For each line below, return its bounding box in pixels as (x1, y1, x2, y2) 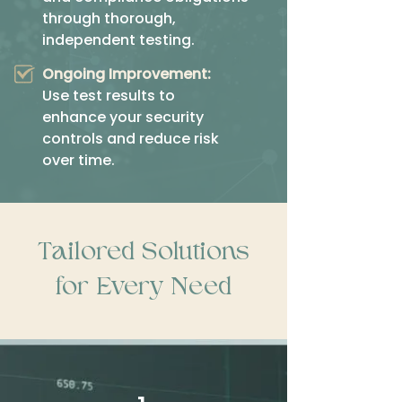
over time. (42, 150, 115, 170)
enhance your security (42, 107, 204, 127)
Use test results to (42, 85, 175, 106)
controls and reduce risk (42, 128, 219, 149)
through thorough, (42, 8, 176, 29)
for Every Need (55, 275, 232, 301)
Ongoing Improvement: (42, 64, 211, 84)
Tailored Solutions (37, 240, 250, 266)
